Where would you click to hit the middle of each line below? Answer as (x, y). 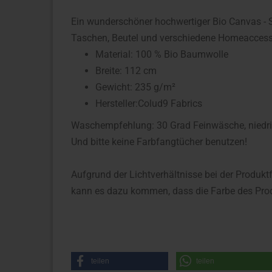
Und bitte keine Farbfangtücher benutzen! (159, 142)
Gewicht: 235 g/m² (135, 87)
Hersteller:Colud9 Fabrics (149, 104)
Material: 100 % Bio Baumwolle (162, 54)
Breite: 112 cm (126, 71)
